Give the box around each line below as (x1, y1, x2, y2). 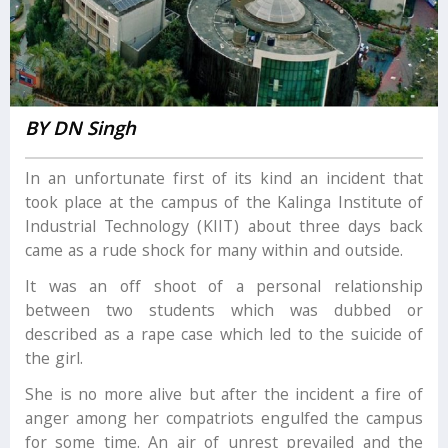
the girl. (25, 347, 83, 375)
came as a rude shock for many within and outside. (25, 239, 403, 267)
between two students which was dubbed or (25, 299, 423, 327)
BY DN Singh (25, 115, 136, 148)
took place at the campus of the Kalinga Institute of (25, 191, 423, 219)
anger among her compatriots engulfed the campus (25, 407, 423, 435)
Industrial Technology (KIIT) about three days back (25, 215, 423, 243)
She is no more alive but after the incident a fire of (25, 383, 423, 411)
